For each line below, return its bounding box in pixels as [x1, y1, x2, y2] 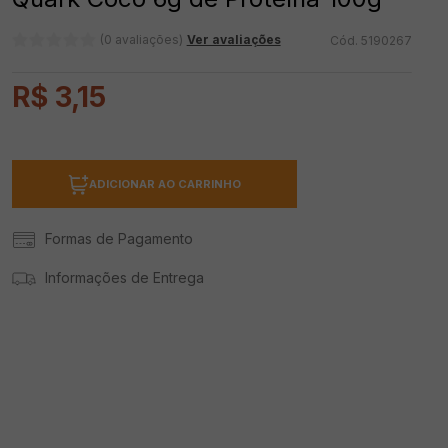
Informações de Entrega [44, 269, 204, 287]
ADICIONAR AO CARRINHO [88, 177, 241, 192]
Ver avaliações [186, 31, 281, 47]
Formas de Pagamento [44, 230, 193, 248]
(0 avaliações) [99, 31, 183, 47]
